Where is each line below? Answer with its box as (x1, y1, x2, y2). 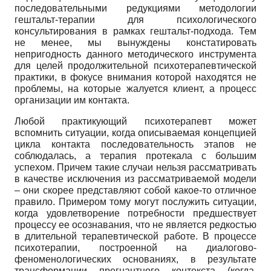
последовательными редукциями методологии (15, 2, 256, 13)
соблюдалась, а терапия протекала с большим (15, 150, 256, 161)
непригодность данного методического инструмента (15, 48, 256, 59)
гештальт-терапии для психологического (15, 14, 256, 25)
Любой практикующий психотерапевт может (15, 116, 256, 126)
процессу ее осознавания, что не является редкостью (15, 219, 256, 230)
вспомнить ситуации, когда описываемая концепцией (15, 127, 256, 138)
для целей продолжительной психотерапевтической (15, 60, 256, 71)
